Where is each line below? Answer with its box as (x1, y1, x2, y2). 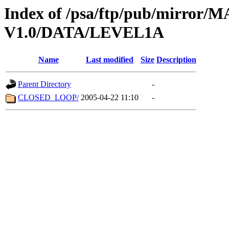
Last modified (86, 55, 133, 64)
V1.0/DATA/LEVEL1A (4, 23, 164, 41)
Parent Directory (18, 80, 71, 89)
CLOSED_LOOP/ (18, 93, 79, 102)
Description (156, 55, 196, 64)
